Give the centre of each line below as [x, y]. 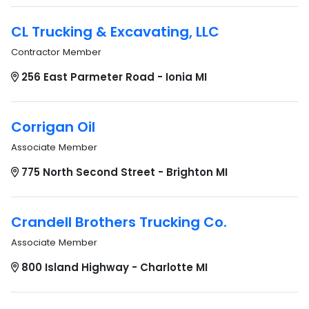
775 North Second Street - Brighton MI [124, 172]
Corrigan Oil [53, 127]
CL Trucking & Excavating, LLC [115, 32]
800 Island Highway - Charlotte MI [114, 267]
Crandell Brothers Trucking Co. [119, 222]
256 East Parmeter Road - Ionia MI [114, 77]
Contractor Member [56, 52]
